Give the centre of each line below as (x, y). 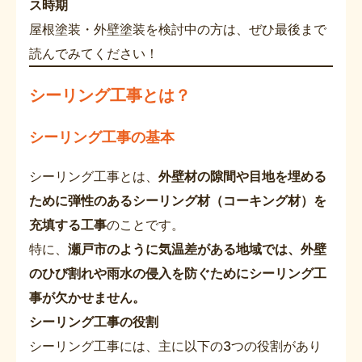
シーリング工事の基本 (102, 137)
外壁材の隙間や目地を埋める (242, 176)
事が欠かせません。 (87, 297)
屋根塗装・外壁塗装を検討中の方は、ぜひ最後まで (178, 29)
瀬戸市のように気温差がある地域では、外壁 (197, 248)
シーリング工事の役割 (94, 321)
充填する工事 (68, 224)
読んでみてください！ (94, 53)
